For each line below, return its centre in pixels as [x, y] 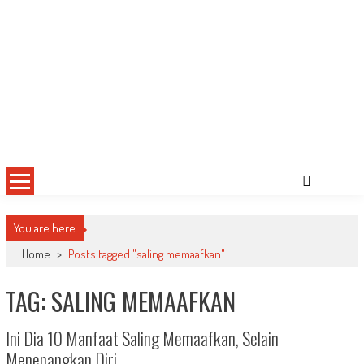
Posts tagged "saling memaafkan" [146, 254]
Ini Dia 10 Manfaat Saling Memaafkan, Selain [142, 338]
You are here [44, 228]
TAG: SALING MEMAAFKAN [120, 301]
